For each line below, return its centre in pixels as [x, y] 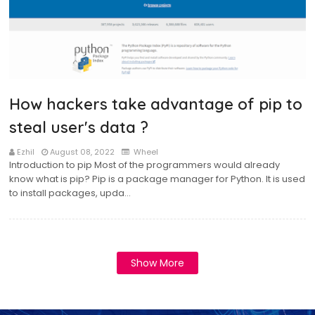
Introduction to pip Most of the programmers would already [144, 165]
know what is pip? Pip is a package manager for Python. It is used [157, 179]
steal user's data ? [79, 127]
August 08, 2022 [82, 152]
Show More [157, 263]
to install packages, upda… [70, 193]
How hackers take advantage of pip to [156, 104]
